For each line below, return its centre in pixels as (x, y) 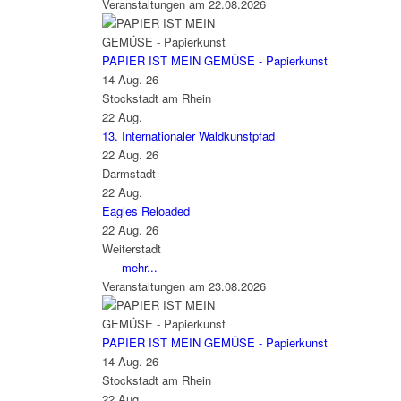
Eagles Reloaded (145, 210)
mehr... (139, 267)
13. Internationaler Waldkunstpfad (188, 135)
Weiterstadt (131, 248)
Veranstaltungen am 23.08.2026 (183, 286)
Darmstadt (128, 173)
